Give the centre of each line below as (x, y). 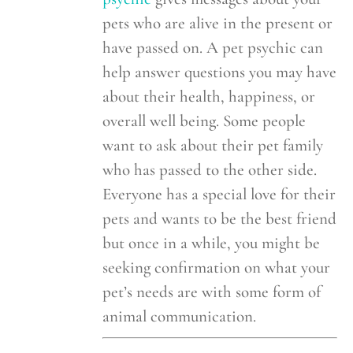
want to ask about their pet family (213, 146)
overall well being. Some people (204, 121)
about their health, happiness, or (209, 97)
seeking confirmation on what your (217, 268)
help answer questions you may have (220, 72)
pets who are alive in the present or (218, 24)
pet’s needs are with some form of (212, 292)
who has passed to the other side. (210, 170)
